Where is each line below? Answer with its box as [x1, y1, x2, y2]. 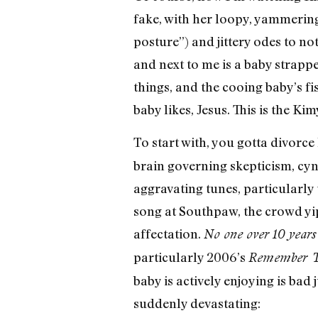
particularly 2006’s [133, 248, 248, 265]
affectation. [133, 225, 204, 241]
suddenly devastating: [133, 295, 261, 311]
